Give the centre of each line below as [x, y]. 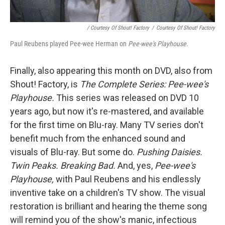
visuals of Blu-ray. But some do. [73, 152]
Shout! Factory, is [45, 84]
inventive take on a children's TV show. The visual [108, 192]
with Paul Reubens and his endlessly [128, 179]
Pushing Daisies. [170, 152]
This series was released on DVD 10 [127, 97]
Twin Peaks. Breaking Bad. [64, 165]
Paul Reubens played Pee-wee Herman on [69, 43]
